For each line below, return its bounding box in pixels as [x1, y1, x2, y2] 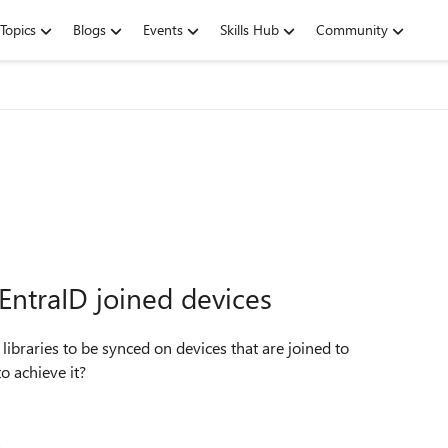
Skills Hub [220, 20, 279, 39]
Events [143, 20, 183, 39]
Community [316, 20, 388, 39]
